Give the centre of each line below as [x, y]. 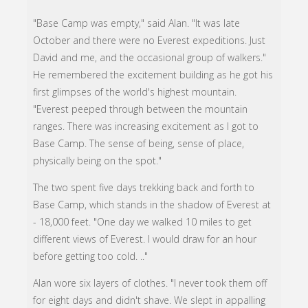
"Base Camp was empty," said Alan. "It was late [137, 23]
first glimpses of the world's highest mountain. [135, 92]
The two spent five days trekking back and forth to [144, 188]
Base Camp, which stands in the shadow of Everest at [152, 205]
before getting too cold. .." [91, 256]
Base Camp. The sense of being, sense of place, [139, 144]
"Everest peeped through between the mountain [141, 109]
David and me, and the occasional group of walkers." [150, 58]
